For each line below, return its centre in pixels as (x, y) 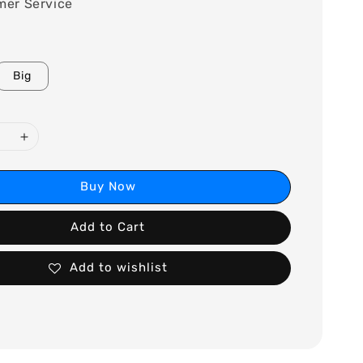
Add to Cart (108, 227)
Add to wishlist (118, 268)
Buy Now (108, 187)
